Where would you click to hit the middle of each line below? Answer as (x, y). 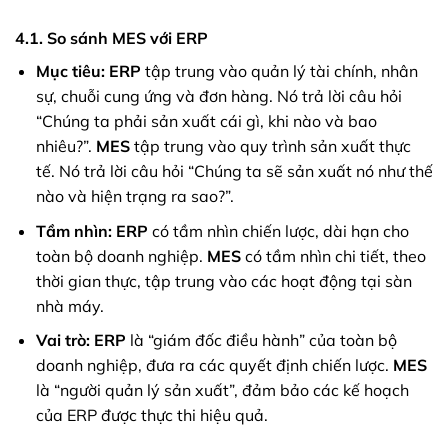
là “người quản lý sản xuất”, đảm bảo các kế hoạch (222, 390)
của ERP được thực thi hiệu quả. (151, 415)
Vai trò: (62, 340)
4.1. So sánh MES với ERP (111, 38)
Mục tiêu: (70, 71)
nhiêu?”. (65, 146)
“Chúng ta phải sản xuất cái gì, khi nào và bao (206, 121)
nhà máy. (69, 305)
